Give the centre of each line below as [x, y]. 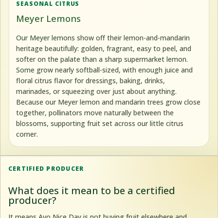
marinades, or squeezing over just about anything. [97, 91]
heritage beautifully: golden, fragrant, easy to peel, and [104, 48]
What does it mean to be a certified [92, 191]
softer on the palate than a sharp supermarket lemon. [102, 59]
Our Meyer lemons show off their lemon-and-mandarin [103, 37]
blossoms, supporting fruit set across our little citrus [100, 123]
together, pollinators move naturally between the [95, 112]
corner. [27, 134]
